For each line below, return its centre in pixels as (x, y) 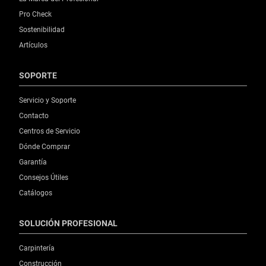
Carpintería (37, 248)
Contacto (34, 115)
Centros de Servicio (50, 131)
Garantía (33, 162)
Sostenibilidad (42, 29)
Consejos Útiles (44, 177)
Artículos (33, 45)
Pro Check (35, 14)
